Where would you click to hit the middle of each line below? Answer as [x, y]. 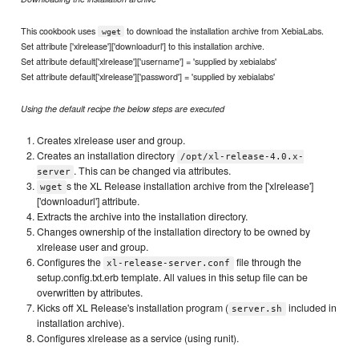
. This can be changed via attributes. [153, 170]
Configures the [71, 262]
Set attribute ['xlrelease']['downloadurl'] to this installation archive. [143, 45]
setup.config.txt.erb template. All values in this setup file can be [173, 277]
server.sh [257, 309]
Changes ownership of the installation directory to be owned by [174, 231]
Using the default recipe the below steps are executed [123, 108]
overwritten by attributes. [90, 292]
